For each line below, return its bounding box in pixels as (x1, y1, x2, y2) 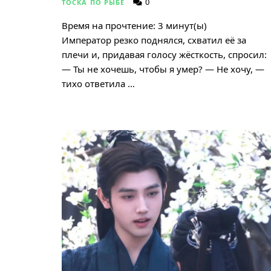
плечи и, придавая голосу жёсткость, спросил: (62, 48, 267, 60)
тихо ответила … (62, 77, 135, 90)
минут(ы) (166, 19, 207, 31)
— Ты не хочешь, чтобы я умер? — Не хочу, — (62, 62, 264, 75)
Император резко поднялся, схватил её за (62, 33, 246, 46)
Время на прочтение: (62, 19, 155, 31)
